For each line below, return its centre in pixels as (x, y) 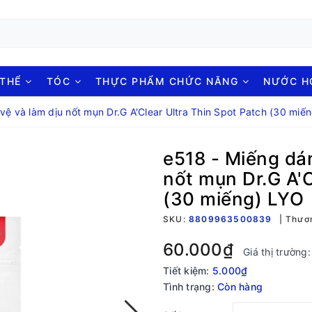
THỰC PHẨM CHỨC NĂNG (169, 81)
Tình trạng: (189, 287)
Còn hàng (240, 287)
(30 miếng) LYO (233, 199)
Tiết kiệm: (188, 271)
